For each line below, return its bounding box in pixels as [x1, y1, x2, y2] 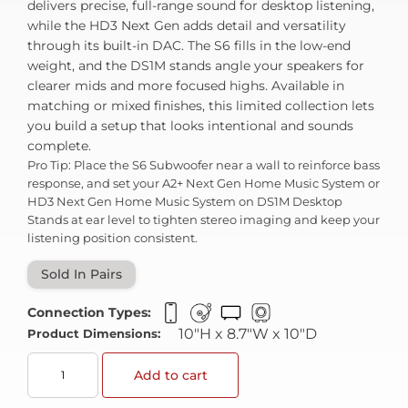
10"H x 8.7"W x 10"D [178, 324, 317, 342]
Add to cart [133, 366, 208, 383]
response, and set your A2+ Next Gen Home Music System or [27, 175, 380, 190]
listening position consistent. [27, 229, 198, 245]
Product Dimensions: [27, 326, 178, 342]
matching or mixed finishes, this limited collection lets [27, 97, 374, 114]
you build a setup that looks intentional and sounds [27, 117, 353, 134]
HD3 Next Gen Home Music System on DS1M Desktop [27, 193, 342, 209]
